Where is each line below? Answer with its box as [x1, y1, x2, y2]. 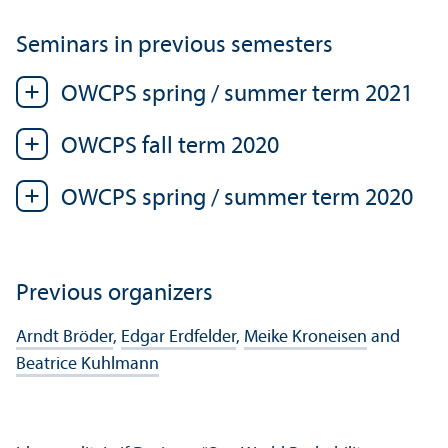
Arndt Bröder [16, 327, 113, 347]
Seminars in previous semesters [16, 33, 333, 58]
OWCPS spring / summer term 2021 [61, 82, 413, 107]
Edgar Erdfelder [121, 327, 236, 347]
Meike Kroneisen [244, 327, 367, 347]
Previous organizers [16, 281, 213, 306]
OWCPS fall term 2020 [61, 134, 279, 159]
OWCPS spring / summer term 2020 [61, 186, 413, 211]
